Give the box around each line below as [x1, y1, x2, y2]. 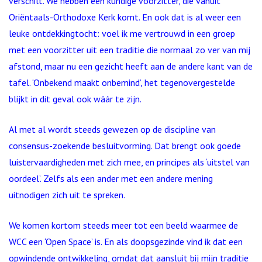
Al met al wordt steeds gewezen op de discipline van [9, 123, 216, 135]
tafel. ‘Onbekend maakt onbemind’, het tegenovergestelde [9, 77, 235, 88]
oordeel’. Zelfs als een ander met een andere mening [9, 173, 213, 184]
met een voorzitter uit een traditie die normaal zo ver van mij [9, 44, 250, 56]
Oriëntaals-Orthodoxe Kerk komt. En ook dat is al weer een [9, 11, 241, 23]
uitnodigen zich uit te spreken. [9, 189, 125, 201]
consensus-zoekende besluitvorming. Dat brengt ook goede [9, 140, 241, 151]
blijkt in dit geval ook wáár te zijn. [9, 93, 142, 105]
